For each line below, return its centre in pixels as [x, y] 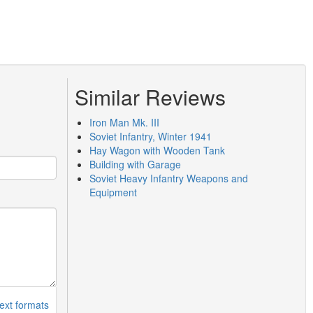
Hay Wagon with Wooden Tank [157, 150]
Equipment [113, 192]
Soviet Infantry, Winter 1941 [151, 136]
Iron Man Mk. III [124, 122]
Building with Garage [135, 164]
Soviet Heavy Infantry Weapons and [169, 178]
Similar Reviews [150, 97]
